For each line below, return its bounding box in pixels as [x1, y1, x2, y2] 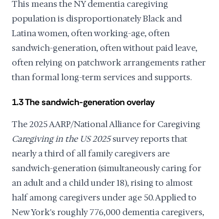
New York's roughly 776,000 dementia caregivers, [12, 207, 204, 218]
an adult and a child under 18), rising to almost [12, 177, 193, 188]
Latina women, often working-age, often [12, 28, 170, 39]
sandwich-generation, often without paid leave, [12, 43, 197, 53]
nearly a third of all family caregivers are [12, 148, 170, 159]
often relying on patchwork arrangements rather [12, 57, 206, 68]
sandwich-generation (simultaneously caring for [12, 163, 201, 174]
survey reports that [110, 133, 187, 144]
